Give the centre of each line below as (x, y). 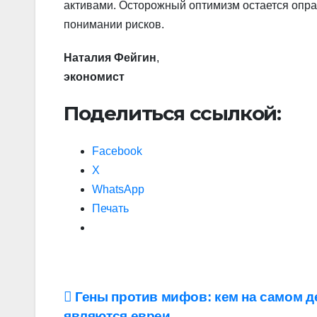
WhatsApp (118, 190)
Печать (110, 209)
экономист (94, 77)
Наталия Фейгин (110, 58)
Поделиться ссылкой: (172, 114)
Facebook (117, 151)
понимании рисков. (114, 25)
